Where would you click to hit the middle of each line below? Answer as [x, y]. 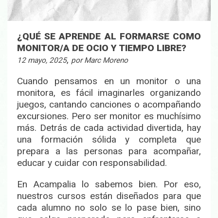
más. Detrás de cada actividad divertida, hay [109, 128]
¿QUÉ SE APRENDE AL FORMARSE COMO [109, 36]
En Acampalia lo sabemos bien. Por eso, [109, 184]
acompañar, [177, 151]
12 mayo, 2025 [42, 61]
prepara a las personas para [85, 151]
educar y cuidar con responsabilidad [91, 163]
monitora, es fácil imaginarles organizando [109, 93]
